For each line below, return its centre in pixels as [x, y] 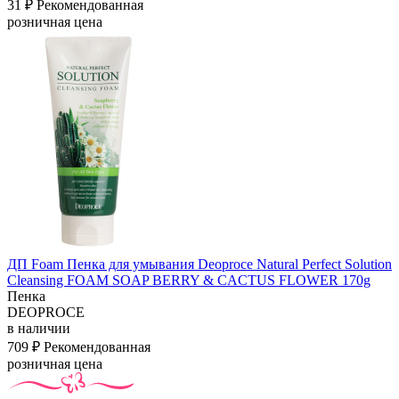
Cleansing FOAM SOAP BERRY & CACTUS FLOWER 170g [189, 280]
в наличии [39, 328]
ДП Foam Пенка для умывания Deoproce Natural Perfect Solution [199, 264]
